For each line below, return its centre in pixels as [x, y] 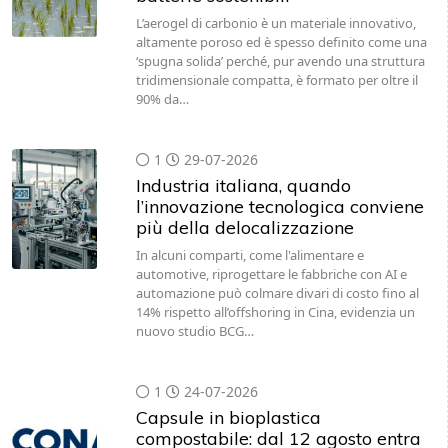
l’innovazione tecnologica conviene [279, 206]
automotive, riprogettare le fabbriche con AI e [271, 274]
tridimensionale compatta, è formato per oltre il [276, 80]
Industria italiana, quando [243, 185]
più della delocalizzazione [244, 227]
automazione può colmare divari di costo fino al [277, 293]
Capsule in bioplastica [228, 417]
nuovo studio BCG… [194, 331]
